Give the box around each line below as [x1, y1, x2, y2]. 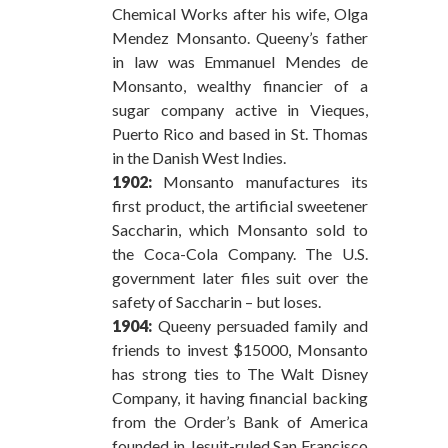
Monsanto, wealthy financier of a [112, 75, 368, 95]
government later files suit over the [112, 267, 368, 287]
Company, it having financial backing [112, 387, 368, 407]
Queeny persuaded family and [152, 315, 368, 335]
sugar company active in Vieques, [112, 99, 368, 119]
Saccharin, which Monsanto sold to [112, 219, 368, 239]
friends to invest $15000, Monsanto [112, 339, 368, 359]
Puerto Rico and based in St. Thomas [112, 123, 368, 143]
